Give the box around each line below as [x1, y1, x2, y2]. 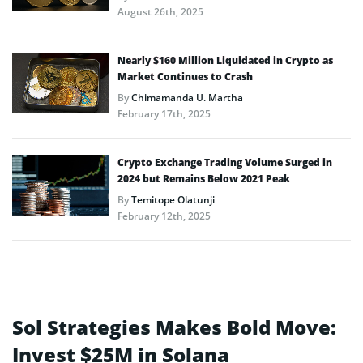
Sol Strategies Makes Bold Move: [12, 313, 336, 340]
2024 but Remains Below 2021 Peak [117, 171, 290, 186]
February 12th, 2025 [117, 208, 211, 223]
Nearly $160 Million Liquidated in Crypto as [117, 53, 333, 67]
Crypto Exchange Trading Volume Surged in [117, 155, 332, 169]
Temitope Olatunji [131, 192, 215, 207]
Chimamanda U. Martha [131, 90, 243, 105]
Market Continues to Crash [117, 69, 253, 83]
